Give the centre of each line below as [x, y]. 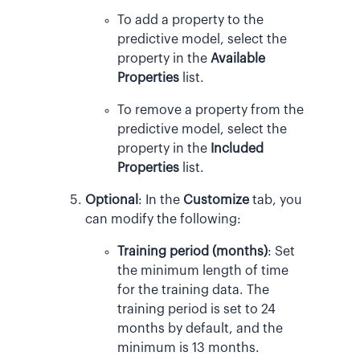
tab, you [276, 200]
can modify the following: [163, 219]
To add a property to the [190, 20]
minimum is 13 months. [188, 348]
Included [237, 148]
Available [238, 58]
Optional [112, 200]
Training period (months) [192, 251]
